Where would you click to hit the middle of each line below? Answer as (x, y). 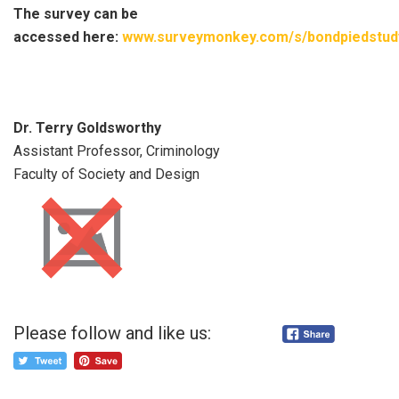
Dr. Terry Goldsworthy (87, 128)
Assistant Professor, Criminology (117, 151)
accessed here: (68, 37)
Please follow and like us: (112, 333)
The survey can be (76, 14)
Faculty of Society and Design (106, 174)
